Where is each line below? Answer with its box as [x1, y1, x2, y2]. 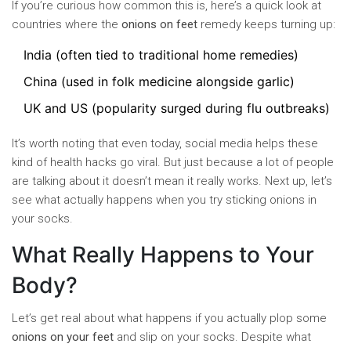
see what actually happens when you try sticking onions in [12, 193, 317, 208]
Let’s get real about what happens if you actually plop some [12, 311, 327, 326]
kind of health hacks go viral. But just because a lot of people [12, 155, 334, 170]
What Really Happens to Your [12, 241, 314, 269]
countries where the [12, 17, 121, 32]
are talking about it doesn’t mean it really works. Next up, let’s [12, 174, 332, 189]
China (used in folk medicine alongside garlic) [24, 74, 295, 90]
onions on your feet [12, 330, 114, 345]
